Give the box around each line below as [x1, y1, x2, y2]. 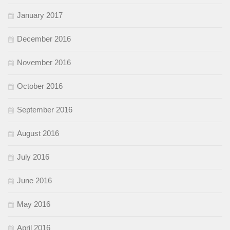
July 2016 [17, 152, 49, 162]
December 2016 [17, 34, 71, 44]
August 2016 [17, 129, 59, 138]
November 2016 [17, 58, 71, 67]
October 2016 [17, 82, 63, 91]
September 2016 [17, 105, 72, 114]
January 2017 [17, 11, 63, 20]
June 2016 [17, 176, 52, 185]
